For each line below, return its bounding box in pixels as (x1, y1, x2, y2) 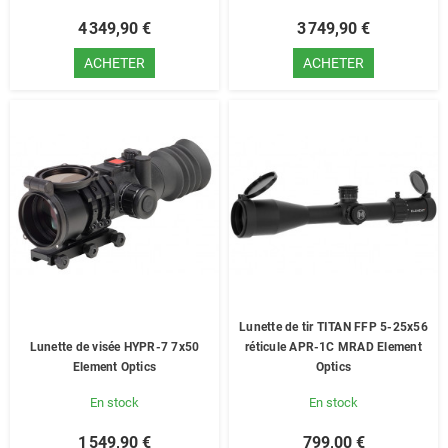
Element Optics (72, 360, 157, 374)
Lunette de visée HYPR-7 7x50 (29, 340, 200, 354)
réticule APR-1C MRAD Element (245, 340, 422, 354)
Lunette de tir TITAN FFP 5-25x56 (239, 320, 428, 334)
